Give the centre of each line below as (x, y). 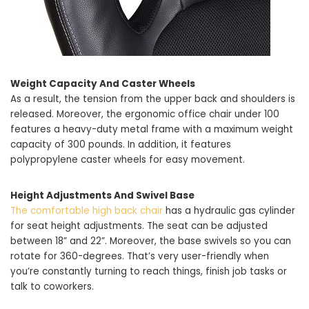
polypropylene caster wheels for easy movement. (128, 159)
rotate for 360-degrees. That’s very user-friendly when (140, 256)
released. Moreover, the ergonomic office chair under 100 (145, 114)
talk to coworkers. (52, 286)
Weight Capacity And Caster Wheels (103, 83)
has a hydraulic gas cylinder (229, 210)
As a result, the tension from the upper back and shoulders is (153, 99)
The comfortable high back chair (87, 210)
